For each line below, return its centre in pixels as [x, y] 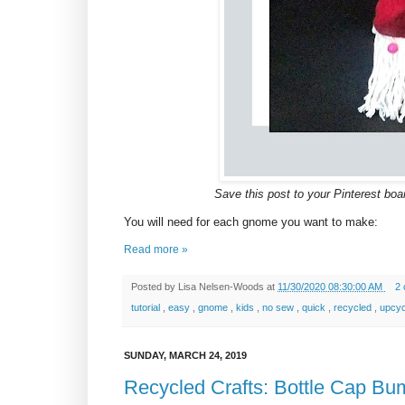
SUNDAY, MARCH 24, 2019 [185, 356]
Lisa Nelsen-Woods [222, 287]
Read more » [156, 250]
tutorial [147, 308]
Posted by [155, 287]
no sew [279, 308]
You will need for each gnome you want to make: [251, 221]
